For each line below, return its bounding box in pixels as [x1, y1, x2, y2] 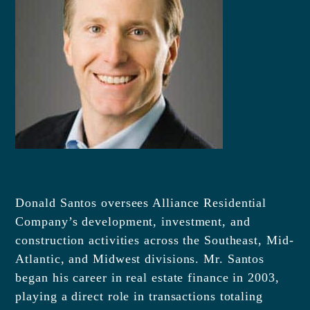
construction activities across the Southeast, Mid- [15, 233, 294, 248]
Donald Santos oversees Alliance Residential [15, 196, 267, 210]
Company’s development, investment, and [15, 215, 250, 229]
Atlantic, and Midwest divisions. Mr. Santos [15, 252, 265, 266]
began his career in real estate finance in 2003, [15, 271, 280, 285]
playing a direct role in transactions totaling [15, 289, 263, 304]
